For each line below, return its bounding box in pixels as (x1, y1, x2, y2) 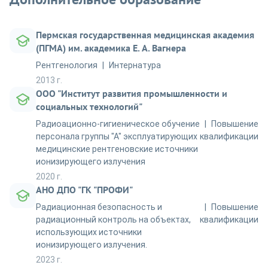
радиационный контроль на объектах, (36, 214, 191, 224)
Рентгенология (36, 60, 98, 70)
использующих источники (36, 227, 142, 237)
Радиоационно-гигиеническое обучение (36, 118, 200, 129)
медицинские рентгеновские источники (36, 144, 198, 154)
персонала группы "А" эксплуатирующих (36, 131, 197, 141)
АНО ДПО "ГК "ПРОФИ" (36, 183, 133, 196)
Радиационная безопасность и (36, 202, 162, 212)
